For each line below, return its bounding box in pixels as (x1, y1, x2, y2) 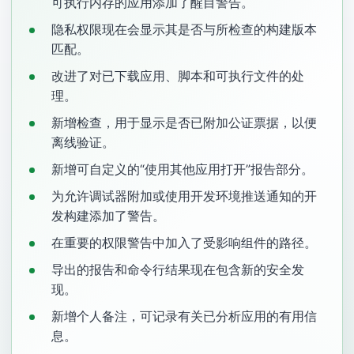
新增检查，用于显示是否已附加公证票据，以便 (51, 115, 317, 130)
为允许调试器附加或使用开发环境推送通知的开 (51, 188, 317, 204)
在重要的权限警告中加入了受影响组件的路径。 (51, 235, 317, 250)
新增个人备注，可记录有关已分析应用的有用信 (51, 308, 317, 324)
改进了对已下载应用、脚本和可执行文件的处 (51, 68, 304, 84)
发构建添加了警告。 (51, 208, 165, 224)
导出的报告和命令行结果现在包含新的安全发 (51, 262, 304, 277)
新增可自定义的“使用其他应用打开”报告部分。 (51, 161, 314, 177)
